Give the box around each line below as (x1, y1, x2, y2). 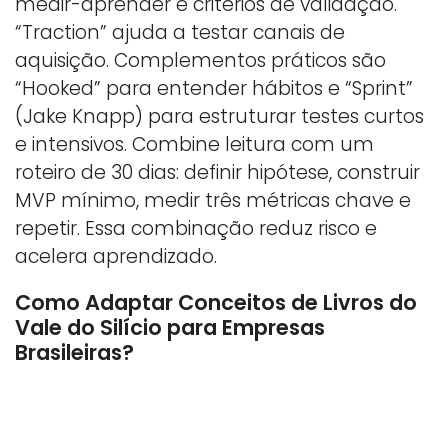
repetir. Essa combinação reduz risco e (15, 214, 377, 242)
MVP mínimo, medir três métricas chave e (15, 186, 411, 214)
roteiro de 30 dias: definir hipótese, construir (15, 158, 420, 186)
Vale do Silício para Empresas (15, 312, 325, 342)
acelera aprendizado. (15, 242, 217, 270)
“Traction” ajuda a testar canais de (15, 18, 345, 46)
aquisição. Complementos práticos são (15, 46, 386, 74)
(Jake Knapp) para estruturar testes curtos (15, 102, 424, 130)
